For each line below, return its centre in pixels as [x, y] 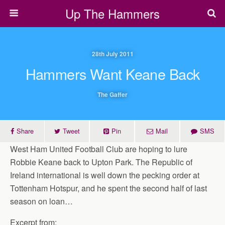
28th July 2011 [113, 54]
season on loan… [41, 201]
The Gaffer [113, 94]
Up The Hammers [113, 13]
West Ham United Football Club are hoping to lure [99, 149]
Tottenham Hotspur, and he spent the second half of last [108, 188]
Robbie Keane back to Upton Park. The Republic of [101, 162]
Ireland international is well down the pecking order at [105, 175]
